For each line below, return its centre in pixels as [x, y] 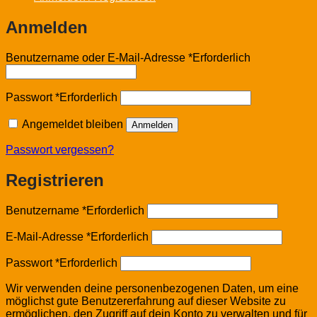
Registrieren [55, 180]
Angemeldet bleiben [73, 124]
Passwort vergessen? [60, 149]
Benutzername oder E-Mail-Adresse [97, 57]
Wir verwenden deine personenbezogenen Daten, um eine [152, 289]
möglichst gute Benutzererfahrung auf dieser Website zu [146, 301]
